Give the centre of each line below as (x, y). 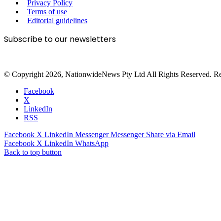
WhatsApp (92, 144)
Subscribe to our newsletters (60, 39)
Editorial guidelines (57, 21)
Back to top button (33, 152)
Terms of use (47, 12)
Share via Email (171, 135)
